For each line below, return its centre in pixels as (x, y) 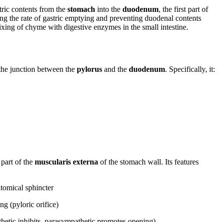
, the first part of (184, 9)
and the (116, 69)
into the (109, 9)
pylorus (90, 69)
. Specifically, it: (190, 69)
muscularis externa (67, 162)
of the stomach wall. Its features (149, 162)
